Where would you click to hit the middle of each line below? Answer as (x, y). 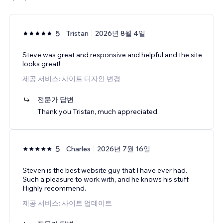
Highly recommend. (54, 188)
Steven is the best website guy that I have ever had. (105, 170)
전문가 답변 (56, 99)
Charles (78, 149)
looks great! (41, 63)
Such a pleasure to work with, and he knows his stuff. (106, 179)
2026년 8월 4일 (120, 33)
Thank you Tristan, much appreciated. (98, 111)
